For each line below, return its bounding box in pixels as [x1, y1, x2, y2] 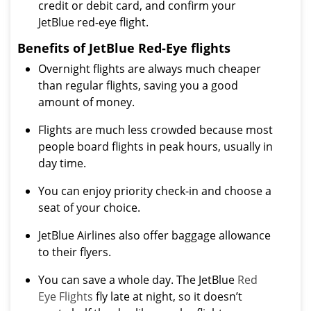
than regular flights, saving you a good [38, 78, 238, 93]
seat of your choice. [38, 200, 140, 215]
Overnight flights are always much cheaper [38, 61, 261, 76]
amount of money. [38, 94, 135, 110]
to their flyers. [38, 244, 111, 260]
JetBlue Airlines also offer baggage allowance [38, 228, 271, 243]
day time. [38, 155, 86, 171]
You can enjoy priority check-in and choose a [38, 183, 271, 199]
